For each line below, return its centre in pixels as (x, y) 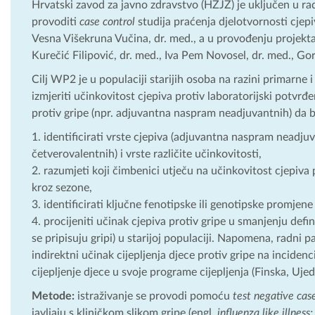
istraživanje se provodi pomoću (154, 296)
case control (107, 21)
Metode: (53, 296)
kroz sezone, (62, 187)
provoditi (56, 21)
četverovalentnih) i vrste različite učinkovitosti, (147, 154)
